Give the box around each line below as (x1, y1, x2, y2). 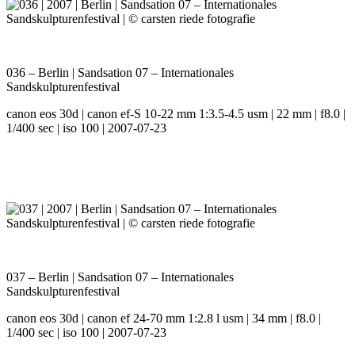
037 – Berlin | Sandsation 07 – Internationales (6, 270, 234, 284)
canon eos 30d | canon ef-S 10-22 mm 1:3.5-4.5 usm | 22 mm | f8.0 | (6, 107, 345, 121)
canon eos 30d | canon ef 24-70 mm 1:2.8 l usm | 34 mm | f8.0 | (6, 311, 321, 326)
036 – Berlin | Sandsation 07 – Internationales (6, 66, 234, 80)
